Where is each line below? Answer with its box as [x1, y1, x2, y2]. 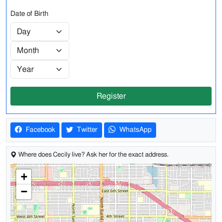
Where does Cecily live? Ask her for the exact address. [17, 152, 168, 158]
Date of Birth [10, 10, 49, 17]
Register [96, 92, 126, 100]
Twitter [75, 126, 98, 133]
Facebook [24, 126, 55, 133]
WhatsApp [117, 126, 152, 133]
